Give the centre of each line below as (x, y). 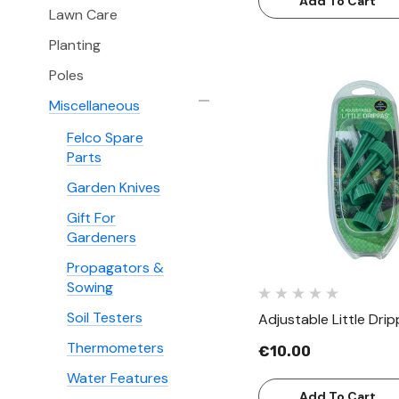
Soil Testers (105, 318)
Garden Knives (114, 187)
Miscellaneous (94, 106)
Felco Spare (105, 138)
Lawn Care (83, 15)
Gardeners (102, 237)
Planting (75, 45)
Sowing (90, 287)
